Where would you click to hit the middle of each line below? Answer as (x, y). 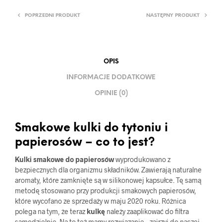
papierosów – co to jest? (85, 142)
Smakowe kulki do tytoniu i (91, 128)
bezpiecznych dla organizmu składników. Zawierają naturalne (108, 169)
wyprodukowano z (143, 159)
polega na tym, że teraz (51, 211)
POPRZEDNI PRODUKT (53, 15)
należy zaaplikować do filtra (147, 211)
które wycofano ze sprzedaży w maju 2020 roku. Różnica (100, 201)
